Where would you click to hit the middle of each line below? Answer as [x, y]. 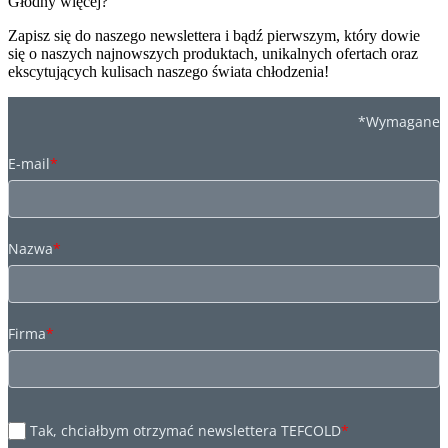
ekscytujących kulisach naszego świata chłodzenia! [168, 72]
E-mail [29, 164]
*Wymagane [399, 122]
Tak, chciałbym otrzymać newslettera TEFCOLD [186, 430]
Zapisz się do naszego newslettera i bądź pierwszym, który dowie [214, 36]
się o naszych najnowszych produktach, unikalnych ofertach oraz [213, 54]
